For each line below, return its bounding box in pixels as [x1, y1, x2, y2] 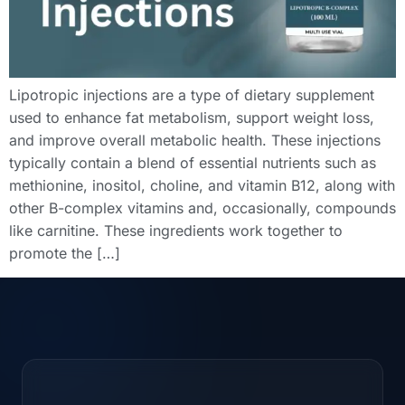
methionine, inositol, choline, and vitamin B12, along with [9, 176, 395, 195]
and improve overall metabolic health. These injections [9, 131, 381, 150]
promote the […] [9, 244, 120, 263]
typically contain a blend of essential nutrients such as [9, 154, 376, 173]
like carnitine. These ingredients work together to [9, 221, 343, 240]
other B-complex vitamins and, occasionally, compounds [9, 199, 396, 218]
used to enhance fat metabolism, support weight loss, [9, 108, 374, 127]
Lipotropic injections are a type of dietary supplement [9, 86, 374, 105]
